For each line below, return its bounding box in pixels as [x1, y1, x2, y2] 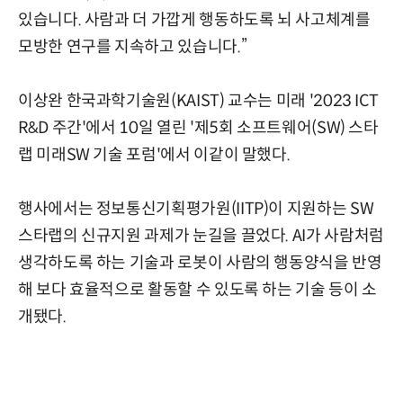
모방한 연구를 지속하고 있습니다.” [18, 37, 247, 58]
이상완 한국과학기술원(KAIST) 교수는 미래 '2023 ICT [18, 91, 379, 112]
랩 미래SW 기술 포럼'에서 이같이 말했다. [18, 145, 291, 166]
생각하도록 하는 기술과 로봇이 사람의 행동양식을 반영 [18, 253, 382, 273]
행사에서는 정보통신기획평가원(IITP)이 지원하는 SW [18, 199, 374, 219]
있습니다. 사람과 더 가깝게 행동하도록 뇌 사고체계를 [18, 10, 371, 31]
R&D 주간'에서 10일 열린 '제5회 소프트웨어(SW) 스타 [18, 118, 379, 139]
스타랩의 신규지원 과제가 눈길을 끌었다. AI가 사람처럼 [18, 226, 384, 246]
